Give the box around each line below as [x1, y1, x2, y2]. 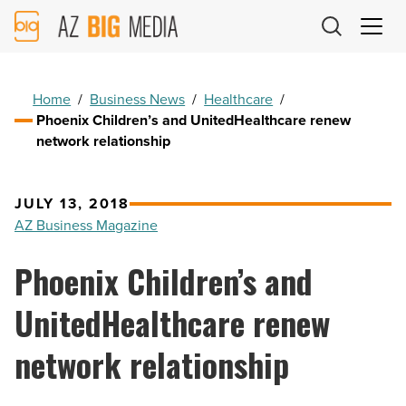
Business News [90, 89, 186, 111]
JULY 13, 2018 [14, 193, 130, 215]
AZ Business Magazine [14, 215, 158, 237]
